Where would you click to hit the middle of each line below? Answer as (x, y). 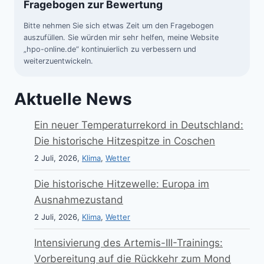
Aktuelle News (73, 99)
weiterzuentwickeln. (58, 61)
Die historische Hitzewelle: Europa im (122, 184)
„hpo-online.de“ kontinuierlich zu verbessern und (110, 49)
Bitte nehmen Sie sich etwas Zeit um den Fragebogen (118, 25)
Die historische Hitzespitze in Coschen (125, 141)
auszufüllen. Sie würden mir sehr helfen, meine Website (121, 37)
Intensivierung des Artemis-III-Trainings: (128, 242)
